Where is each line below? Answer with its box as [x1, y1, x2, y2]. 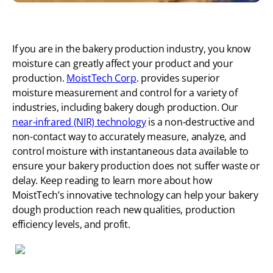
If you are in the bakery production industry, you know [12, 41, 250, 55]
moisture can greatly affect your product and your [12, 56, 233, 70]
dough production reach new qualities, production [12, 202, 235, 216]
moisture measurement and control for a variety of [12, 85, 238, 99]
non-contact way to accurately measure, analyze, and [12, 129, 246, 143]
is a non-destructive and [146, 115, 255, 129]
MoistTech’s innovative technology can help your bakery [12, 188, 258, 202]
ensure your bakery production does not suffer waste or [12, 158, 260, 172]
